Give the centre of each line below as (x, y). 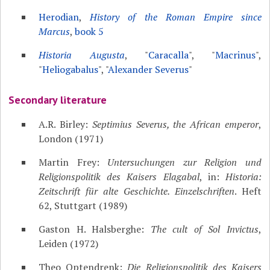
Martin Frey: (73, 162)
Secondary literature (58, 100)
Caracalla (168, 55)
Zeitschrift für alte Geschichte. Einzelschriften (137, 191)
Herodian (59, 17)
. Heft (248, 191)
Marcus (55, 31)
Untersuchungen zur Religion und (184, 162)
